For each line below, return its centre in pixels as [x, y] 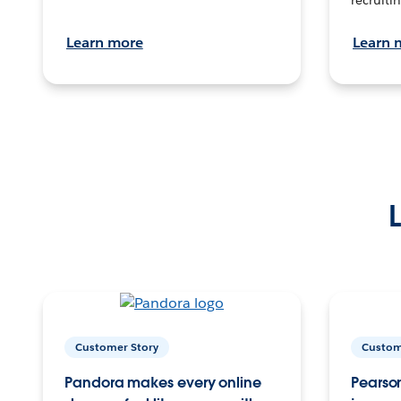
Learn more [105, 42]
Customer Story [117, 346]
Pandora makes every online [163, 382]
